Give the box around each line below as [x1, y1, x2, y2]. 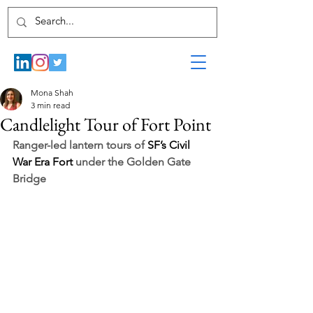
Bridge [13, 172, 49, 185]
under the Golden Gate [75, 155, 194, 168]
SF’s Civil [147, 138, 193, 152]
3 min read [31, 100, 70, 110]
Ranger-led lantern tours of [13, 138, 147, 152]
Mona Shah [31, 87, 73, 98]
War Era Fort [13, 155, 75, 168]
